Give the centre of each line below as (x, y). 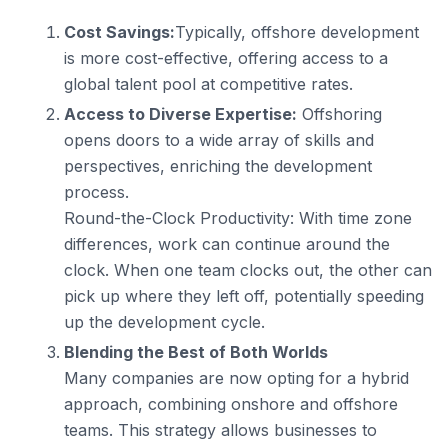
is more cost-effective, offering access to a (226, 58)
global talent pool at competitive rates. (208, 84)
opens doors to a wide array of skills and (219, 140)
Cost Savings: (119, 32)
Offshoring (339, 114)
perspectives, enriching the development (218, 166)
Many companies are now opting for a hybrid (236, 378)
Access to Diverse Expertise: (180, 114)
